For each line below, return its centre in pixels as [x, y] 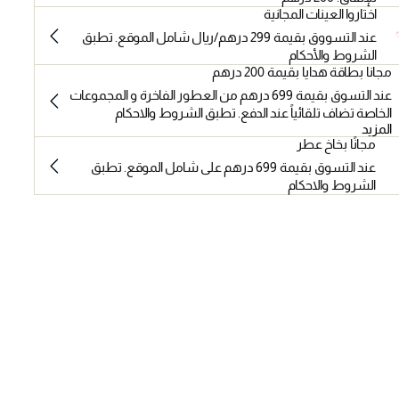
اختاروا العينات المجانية [320, 14]
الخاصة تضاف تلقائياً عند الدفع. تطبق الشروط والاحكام [254, 113]
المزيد [377, 129]
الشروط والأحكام [332, 55]
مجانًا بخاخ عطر [336, 144]
